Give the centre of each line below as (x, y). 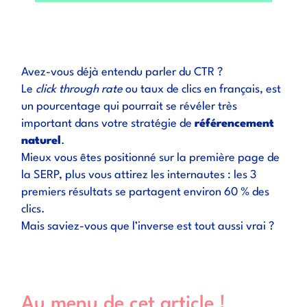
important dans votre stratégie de (108, 124)
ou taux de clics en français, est (202, 89)
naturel (41, 141)
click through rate (79, 89)
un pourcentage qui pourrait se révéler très (130, 107)
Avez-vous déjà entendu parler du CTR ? (122, 72)
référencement (235, 124)
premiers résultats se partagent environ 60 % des (146, 192)
